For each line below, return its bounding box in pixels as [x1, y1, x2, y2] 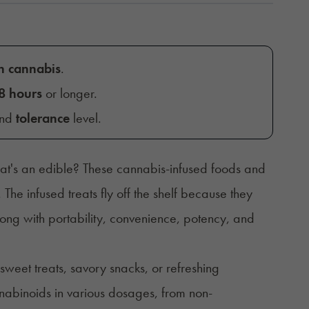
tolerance [15, 108, 70, 127]
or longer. [41, 83, 97, 102]
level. [69, 108, 101, 127]
